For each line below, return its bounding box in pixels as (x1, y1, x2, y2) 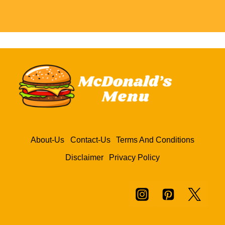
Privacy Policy (109, 153, 160, 162)
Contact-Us (70, 136, 110, 145)
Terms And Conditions (116, 136, 195, 145)
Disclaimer (65, 153, 103, 162)
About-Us (30, 136, 64, 145)
